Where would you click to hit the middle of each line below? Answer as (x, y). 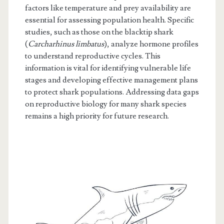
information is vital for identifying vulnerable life (108, 68)
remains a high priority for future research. (97, 116)
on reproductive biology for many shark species (105, 104)
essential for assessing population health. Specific (109, 20)
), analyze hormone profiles (151, 44)
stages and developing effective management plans (111, 80)
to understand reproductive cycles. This (92, 56)
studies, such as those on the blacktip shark (99, 32)
